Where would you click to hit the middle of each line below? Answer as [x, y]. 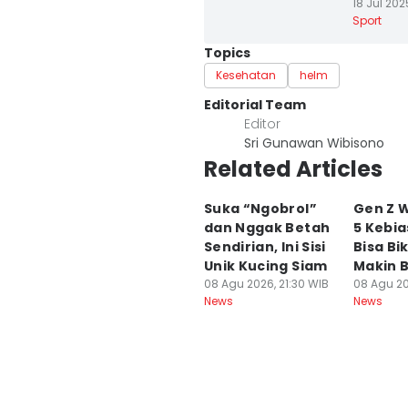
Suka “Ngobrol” [260, 209]
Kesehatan [246, 75]
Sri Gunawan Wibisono [314, 143]
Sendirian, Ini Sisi [265, 247]
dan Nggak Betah [267, 228]
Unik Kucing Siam [266, 266]
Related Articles [293, 169]
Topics [227, 53]
